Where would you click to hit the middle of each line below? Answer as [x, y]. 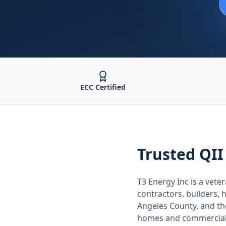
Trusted [168, 154]
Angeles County [167, 206]
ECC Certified [103, 87]
